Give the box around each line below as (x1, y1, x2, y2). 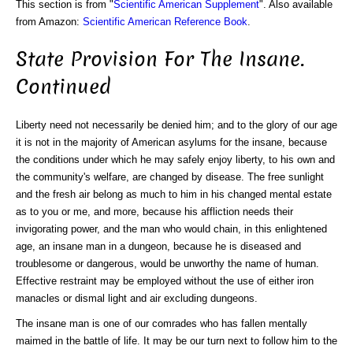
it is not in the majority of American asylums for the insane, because (16, 136, 327, 148)
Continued (16, 73, 111, 102)
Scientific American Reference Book (83, 15, 247, 28)
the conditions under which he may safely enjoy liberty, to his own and (16, 153, 335, 165)
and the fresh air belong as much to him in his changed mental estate (16, 188, 332, 200)
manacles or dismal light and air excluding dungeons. (16, 292, 258, 304)
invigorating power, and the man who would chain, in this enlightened (16, 222, 327, 235)
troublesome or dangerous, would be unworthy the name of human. (16, 257, 319, 269)
